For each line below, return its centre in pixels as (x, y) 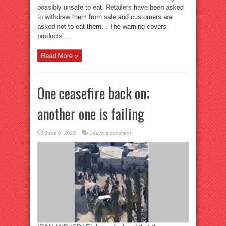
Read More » (60, 56)
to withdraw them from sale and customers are (105, 17)
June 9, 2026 (61, 133)
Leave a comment (110, 133)
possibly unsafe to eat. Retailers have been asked (110, 7)
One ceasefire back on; (93, 93)
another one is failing (91, 114)
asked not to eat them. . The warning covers (102, 26)
